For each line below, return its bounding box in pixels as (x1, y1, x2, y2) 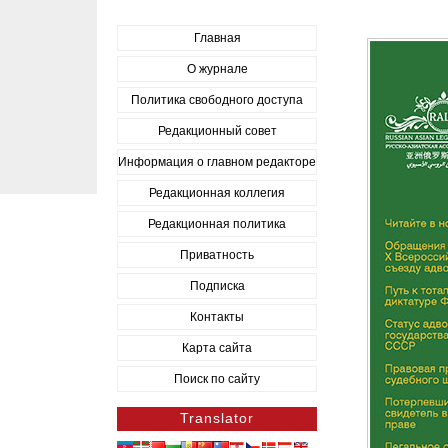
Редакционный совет (157, 124, 277, 138)
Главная (193, 31, 241, 45)
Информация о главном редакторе (118, 155, 316, 169)
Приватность (180, 248, 254, 262)
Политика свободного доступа (131, 93, 303, 107)
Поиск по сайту (174, 372, 260, 386)
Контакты (190, 310, 244, 324)
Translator (180, 410, 254, 426)
